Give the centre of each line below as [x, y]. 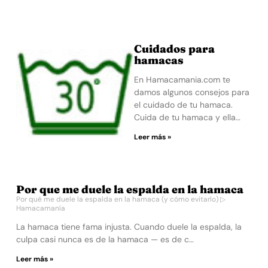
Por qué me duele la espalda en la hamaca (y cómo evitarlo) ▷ [121, 199]
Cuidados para [174, 48]
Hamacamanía [41, 208]
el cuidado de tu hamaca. [183, 104]
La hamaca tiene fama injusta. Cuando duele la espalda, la [129, 227]
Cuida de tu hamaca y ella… [187, 117]
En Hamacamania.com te [182, 79]
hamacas [159, 60]
